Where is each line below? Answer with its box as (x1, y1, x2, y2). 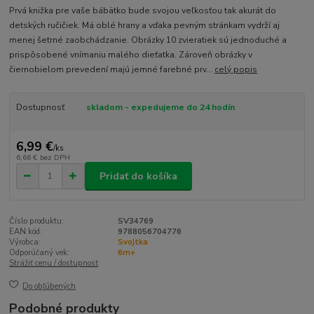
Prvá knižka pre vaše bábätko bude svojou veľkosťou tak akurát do (9, 5, 277, 17)
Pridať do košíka (100, 169, 177, 183)
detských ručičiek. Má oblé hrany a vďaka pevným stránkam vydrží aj (9, 20, 280, 32)
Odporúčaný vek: (9, 247, 70, 259)
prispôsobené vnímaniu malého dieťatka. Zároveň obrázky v (9, 49, 253, 61)
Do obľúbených (22, 280, 76, 292)
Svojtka (117, 237, 148, 248)
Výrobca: (9, 237, 41, 248)
